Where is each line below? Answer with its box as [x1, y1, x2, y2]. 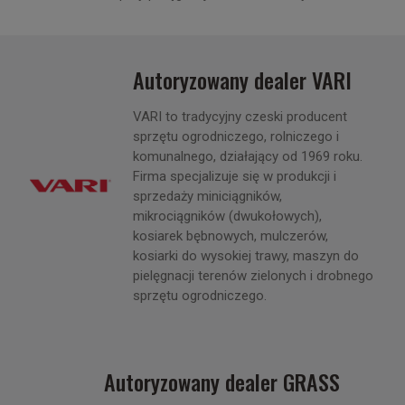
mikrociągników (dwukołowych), [133, 208, 323, 225]
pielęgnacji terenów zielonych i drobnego [133, 268, 374, 285]
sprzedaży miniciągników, [133, 188, 283, 205]
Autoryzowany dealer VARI [133, 63, 353, 97]
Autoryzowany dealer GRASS [104, 365, 341, 399]
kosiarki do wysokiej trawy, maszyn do [133, 248, 360, 265]
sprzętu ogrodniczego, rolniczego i [133, 128, 340, 146]
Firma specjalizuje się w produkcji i [133, 168, 337, 185]
